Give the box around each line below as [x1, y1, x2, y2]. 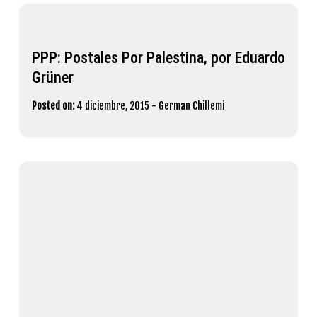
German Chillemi [158, 100, 224, 113]
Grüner [32, 69, 74, 87]
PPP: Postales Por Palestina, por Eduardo [32, 49, 285, 67]
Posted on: [32, 100, 74, 113]
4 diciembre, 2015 [76, 100, 149, 113]
